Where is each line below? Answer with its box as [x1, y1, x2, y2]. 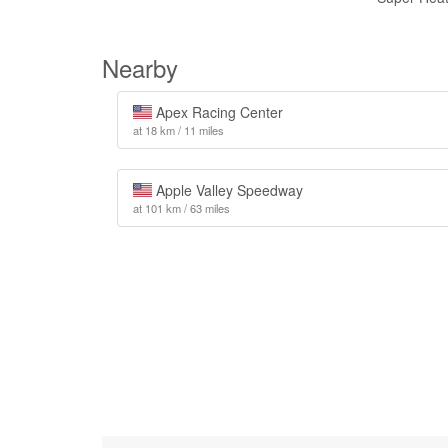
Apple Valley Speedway [151, 180, 303, 200]
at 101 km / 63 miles [133, 200, 230, 216]
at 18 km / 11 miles [133, 122, 224, 138]
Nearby [102, 50, 178, 85]
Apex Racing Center [151, 102, 283, 122]
